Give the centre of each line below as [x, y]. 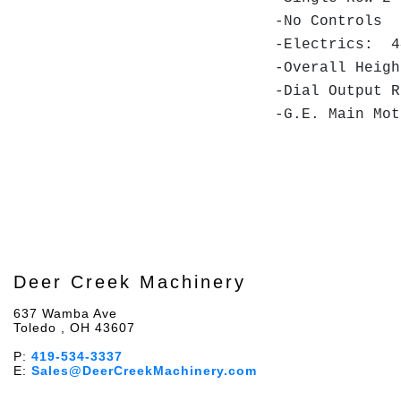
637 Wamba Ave [65, 313]
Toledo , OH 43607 [74, 328]
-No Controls [333, 21]
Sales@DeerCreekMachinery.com [144, 371]
